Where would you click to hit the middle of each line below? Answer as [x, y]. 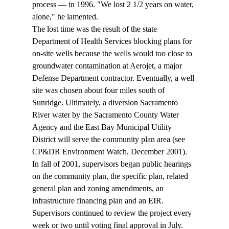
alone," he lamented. [66, 17]
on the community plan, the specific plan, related [111, 176]
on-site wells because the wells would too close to [113, 54]
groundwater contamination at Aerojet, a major [108, 66]
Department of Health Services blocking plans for [113, 41]
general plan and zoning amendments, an [99, 189]
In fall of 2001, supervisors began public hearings [112, 164]
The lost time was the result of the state [95, 29]
